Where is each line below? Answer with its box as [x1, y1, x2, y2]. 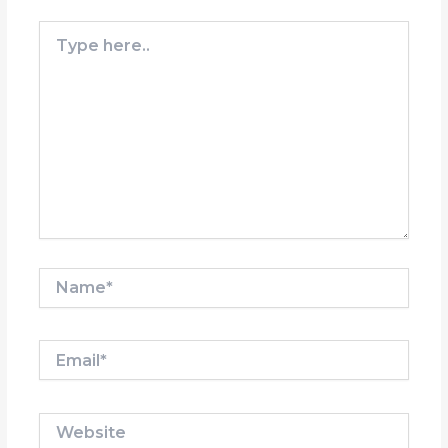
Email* [37, 340, 83, 359]
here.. [37, 40, 78, 59]
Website [37, 412, 99, 431]
